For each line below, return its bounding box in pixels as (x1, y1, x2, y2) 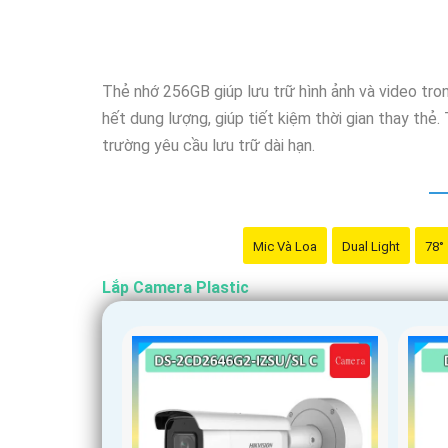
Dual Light (342, 238, 400, 254)
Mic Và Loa (253, 238, 317, 254)
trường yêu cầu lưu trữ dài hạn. (102, 135, 315, 155)
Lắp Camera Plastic (102, 277, 249, 297)
